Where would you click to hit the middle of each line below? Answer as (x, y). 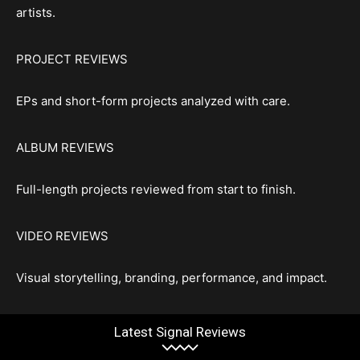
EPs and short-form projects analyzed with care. (153, 101)
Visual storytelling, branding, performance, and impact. (172, 278)
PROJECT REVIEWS (72, 59)
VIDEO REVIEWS (62, 236)
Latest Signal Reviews (180, 332)
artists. (36, 12)
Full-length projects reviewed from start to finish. (156, 189)
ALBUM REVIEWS (65, 147)
